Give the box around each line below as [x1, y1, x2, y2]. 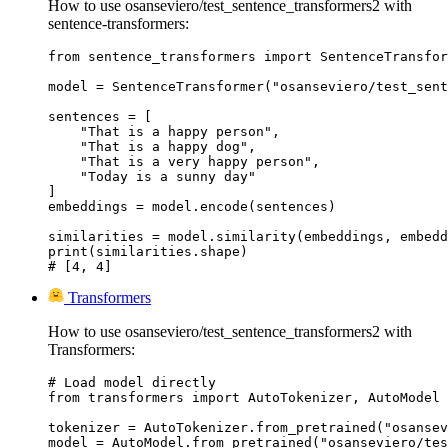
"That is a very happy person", [48, 154, 320, 170]
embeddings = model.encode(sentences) [48, 199, 336, 215]
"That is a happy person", [48, 124, 280, 140]
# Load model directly [48, 375, 216, 391]
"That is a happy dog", [48, 139, 256, 155]
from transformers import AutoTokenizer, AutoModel [48, 390, 440, 406]
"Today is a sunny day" [48, 169, 256, 185]
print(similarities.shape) [48, 244, 248, 260]
